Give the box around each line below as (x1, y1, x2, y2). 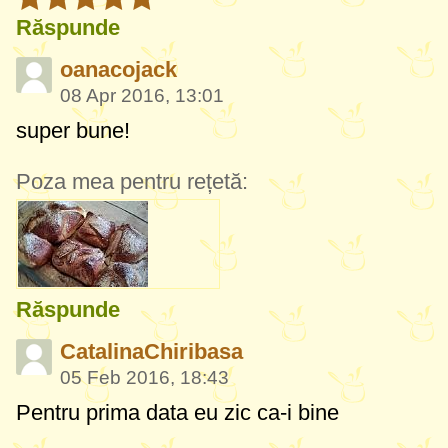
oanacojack (60, 56, 177, 82)
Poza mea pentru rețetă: (16, 168, 248, 194)
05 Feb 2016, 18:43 (60, 366, 229, 388)
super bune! (16, 117, 130, 143)
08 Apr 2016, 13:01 (60, 84, 224, 106)
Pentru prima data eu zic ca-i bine (16, 399, 345, 425)
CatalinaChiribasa (60, 338, 243, 364)
